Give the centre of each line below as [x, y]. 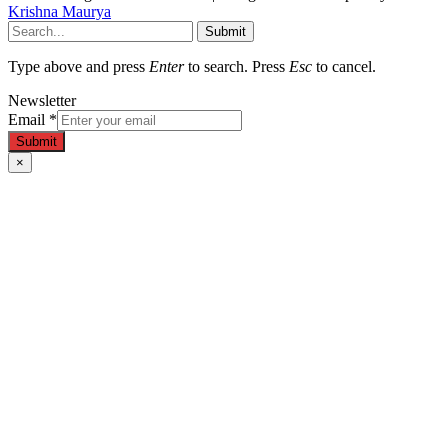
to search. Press [236, 66]
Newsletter [42, 100]
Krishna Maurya [59, 11]
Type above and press [78, 66]
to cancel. [344, 66]
